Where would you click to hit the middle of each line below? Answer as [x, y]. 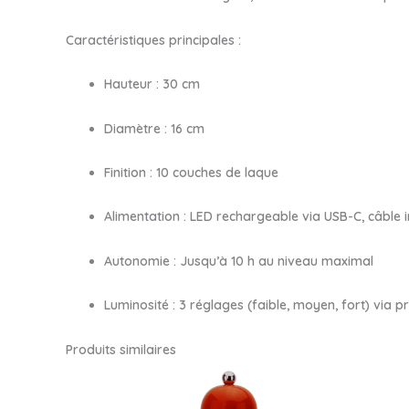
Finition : [128, 172]
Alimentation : [145, 217]
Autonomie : [140, 261]
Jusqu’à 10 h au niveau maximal [275, 261]
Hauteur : [131, 84]
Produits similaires [121, 349]
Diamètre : [136, 128]
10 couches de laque [215, 172]
